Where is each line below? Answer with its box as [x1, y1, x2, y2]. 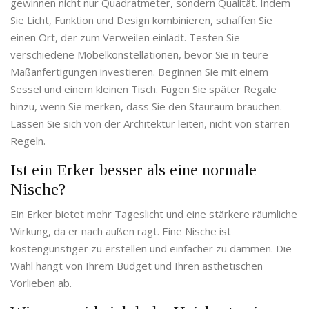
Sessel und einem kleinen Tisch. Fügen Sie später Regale [10, 82, 277, 97]
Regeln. [10, 134, 46, 148]
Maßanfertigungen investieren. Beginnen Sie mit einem [10, 65, 268, 79]
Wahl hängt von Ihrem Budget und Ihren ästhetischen [10, 259, 263, 273]
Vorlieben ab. [10, 276, 72, 290]
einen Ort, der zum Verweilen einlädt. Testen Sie [10, 30, 240, 45]
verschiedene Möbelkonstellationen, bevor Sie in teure [10, 48, 268, 62]
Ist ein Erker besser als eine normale [10, 161, 257, 179]
